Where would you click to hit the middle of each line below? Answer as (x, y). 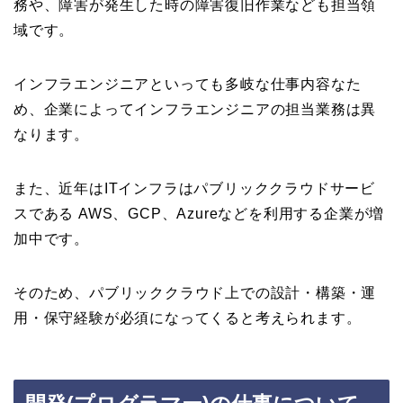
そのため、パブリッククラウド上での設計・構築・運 (195, 292)
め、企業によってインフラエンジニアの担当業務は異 (195, 109)
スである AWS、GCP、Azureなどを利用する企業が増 (199, 213)
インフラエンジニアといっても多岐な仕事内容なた (188, 84)
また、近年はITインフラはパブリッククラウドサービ (194, 188)
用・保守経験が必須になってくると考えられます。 (188, 318)
